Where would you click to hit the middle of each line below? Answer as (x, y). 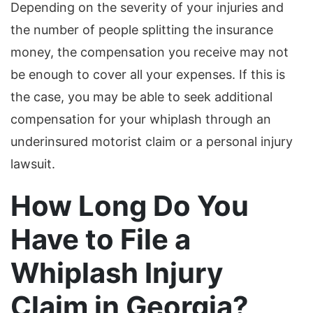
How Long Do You (130, 206)
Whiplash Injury (117, 273)
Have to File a (101, 240)
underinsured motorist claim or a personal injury (152, 142)
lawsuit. (33, 164)
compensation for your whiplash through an (141, 119)
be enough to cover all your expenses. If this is (148, 75)
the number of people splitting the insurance (142, 30)
